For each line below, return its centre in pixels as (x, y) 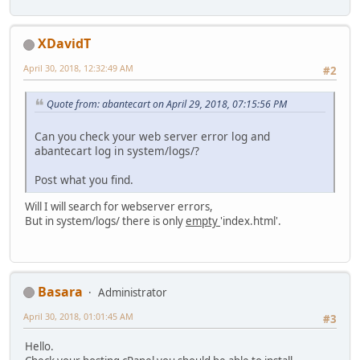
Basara (60, 291)
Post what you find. (84, 180)
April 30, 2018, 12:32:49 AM (78, 68)
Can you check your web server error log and (152, 137)
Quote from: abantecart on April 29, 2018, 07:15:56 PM (167, 104)
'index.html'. (251, 221)
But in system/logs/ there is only (105, 221)
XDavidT (64, 44)
